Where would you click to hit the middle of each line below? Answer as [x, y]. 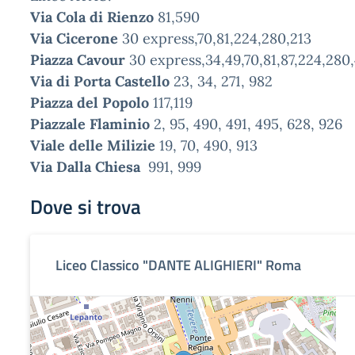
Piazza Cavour [78, 60]
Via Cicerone [76, 38]
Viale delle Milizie [93, 145]
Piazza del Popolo [92, 103]
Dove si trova [86, 207]
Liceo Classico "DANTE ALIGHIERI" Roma [178, 265]
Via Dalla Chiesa [87, 167]
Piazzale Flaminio [92, 124]
